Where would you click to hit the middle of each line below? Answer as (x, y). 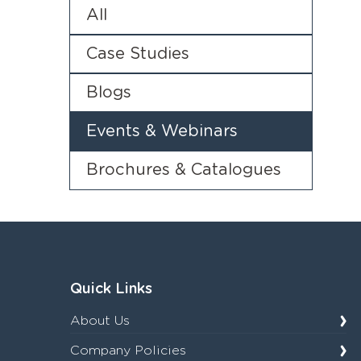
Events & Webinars (162, 131)
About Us (100, 321)
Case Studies (138, 54)
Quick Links (111, 290)
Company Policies (128, 351)
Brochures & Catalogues (184, 170)
